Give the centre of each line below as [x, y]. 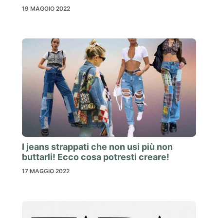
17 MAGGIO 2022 [46, 171]
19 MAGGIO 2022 [46, 9]
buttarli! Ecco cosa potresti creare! [96, 157]
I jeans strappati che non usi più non [97, 146]
